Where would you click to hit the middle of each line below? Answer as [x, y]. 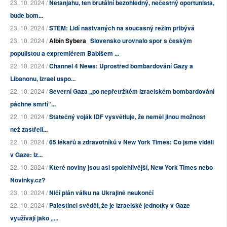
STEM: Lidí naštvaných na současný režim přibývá [122, 28]
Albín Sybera [68, 41]
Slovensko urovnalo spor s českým [141, 41]
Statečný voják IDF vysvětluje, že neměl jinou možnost [127, 117]
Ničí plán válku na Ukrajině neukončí [101, 193]
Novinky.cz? [28, 180]
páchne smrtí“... [33, 104]
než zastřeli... [29, 129]
